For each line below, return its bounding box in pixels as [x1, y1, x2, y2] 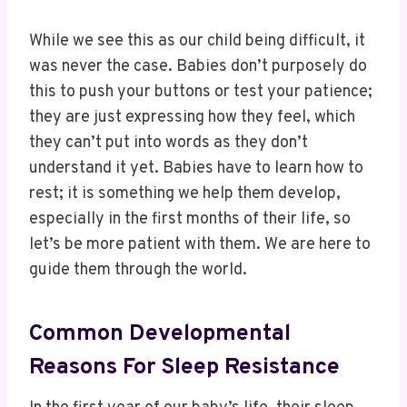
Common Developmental [29, 319, 291, 349]
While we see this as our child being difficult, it [29, 31, 365, 53]
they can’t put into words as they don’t [29, 133, 308, 154]
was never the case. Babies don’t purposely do [29, 56, 367, 78]
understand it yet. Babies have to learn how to [29, 158, 363, 180]
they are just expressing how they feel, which [29, 107, 355, 129]
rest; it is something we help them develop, [29, 184, 341, 205]
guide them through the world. [29, 260, 247, 282]
